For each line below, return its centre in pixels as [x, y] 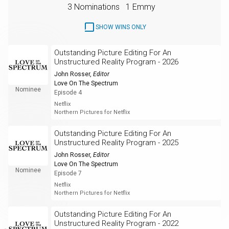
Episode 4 [68, 92]
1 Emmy [141, 7]
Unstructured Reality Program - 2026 [116, 62]
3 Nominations [94, 7]
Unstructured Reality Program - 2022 [116, 223]
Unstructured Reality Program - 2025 [116, 142]
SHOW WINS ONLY [121, 27]
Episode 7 [68, 173]
